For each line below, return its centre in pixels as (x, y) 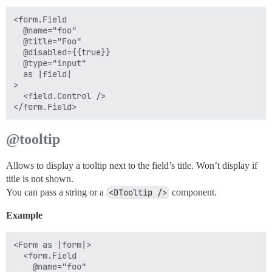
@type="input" (50, 63)
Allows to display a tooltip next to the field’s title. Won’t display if (132, 165)
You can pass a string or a (56, 192)
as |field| (42, 74)
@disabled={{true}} (62, 52)
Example (24, 215)
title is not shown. (40, 179)
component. (193, 192)
